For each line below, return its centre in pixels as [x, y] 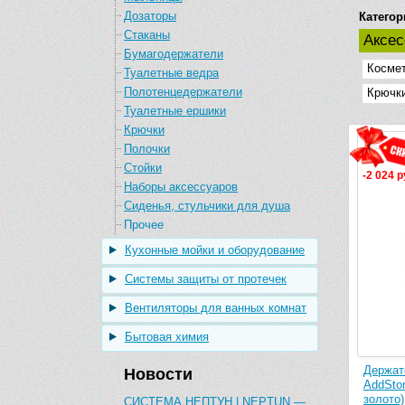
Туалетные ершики [175, 111]
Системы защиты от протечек [206, 279]
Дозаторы [150, 16]
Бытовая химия [167, 337]
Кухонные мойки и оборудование [215, 250]
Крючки [144, 130]
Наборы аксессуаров [181, 187]
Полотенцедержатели [183, 92]
